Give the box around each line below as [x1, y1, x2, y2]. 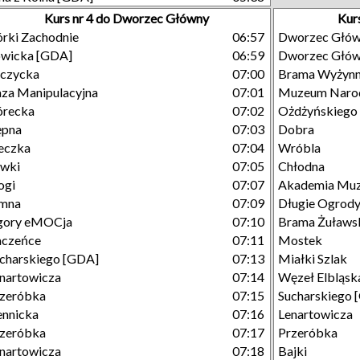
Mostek [278, 232, 322, 247]
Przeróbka [278, 325, 337, 340]
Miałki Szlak [278, 251, 347, 266]
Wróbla [278, 140, 321, 155]
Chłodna [278, 158, 325, 174]
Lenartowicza [278, 306, 353, 321]
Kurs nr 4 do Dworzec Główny [43, 10, 209, 26]
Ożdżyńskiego [278, 103, 358, 118]
